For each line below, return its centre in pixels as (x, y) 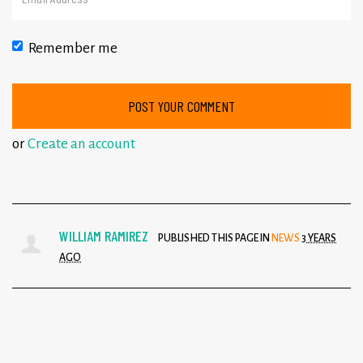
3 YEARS (319, 239)
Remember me (73, 49)
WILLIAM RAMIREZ (104, 236)
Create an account (81, 144)
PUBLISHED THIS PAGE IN (214, 239)
